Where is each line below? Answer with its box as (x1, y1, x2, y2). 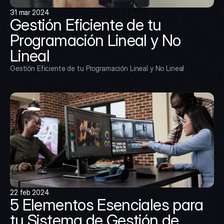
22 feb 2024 (10, 188, 49, 196)
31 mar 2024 (10, 8, 49, 16)
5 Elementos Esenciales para (10, 195, 203, 214)
